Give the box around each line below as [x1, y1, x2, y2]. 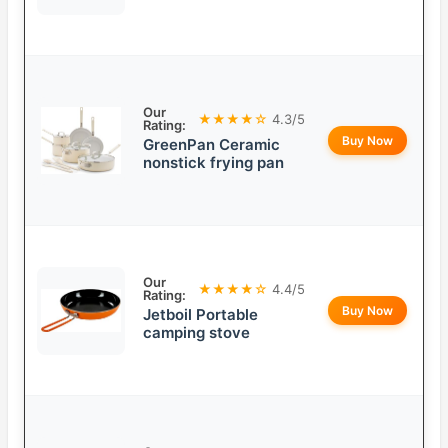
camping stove [143, 323, 250, 343]
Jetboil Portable [143, 305, 258, 325]
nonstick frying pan [143, 153, 284, 173]
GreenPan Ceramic [143, 135, 280, 155]
